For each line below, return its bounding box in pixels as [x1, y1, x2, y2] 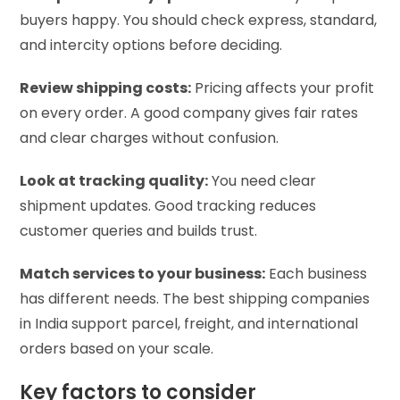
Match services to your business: [20, 262, 266, 284]
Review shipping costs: [20, 77, 192, 98]
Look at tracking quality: [20, 170, 209, 191]
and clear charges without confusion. [20, 127, 283, 148]
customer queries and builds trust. [20, 220, 262, 241]
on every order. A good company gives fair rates [20, 102, 359, 123]
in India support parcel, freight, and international [20, 312, 359, 334]
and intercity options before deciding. [20, 34, 287, 55]
